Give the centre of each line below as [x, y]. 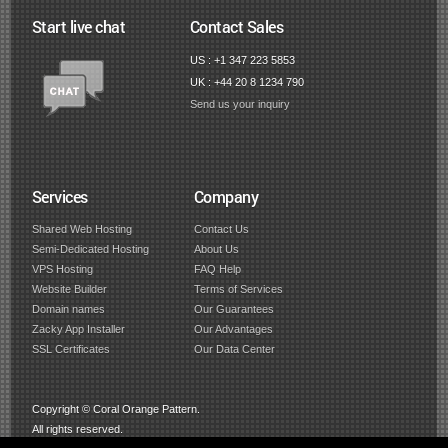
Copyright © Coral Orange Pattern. [115, 409]
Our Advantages [233, 329]
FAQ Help [217, 269]
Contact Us [221, 229]
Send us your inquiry [239, 104]
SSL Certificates [70, 349]
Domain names [68, 309]
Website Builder [69, 289]
